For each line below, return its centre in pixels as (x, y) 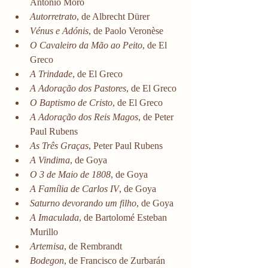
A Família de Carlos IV (74, 189)
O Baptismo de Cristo (71, 103)
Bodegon (47, 261)
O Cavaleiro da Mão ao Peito (86, 45)
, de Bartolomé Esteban (124, 218)
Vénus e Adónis (59, 31)
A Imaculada (54, 218)
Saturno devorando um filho (83, 203)
